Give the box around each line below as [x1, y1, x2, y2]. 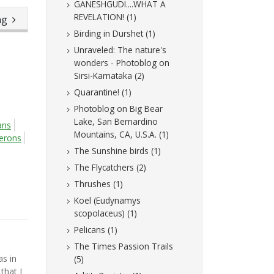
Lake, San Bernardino [74, 116, 158, 128]
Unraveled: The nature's [74, 44, 166, 56]
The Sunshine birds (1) [74, 145, 161, 157]
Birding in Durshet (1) [74, 28, 155, 40]
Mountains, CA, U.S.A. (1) [74, 128, 169, 141]
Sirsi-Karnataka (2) [74, 70, 144, 82]
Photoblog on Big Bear [74, 103, 163, 115]
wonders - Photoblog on [74, 57, 169, 69]
